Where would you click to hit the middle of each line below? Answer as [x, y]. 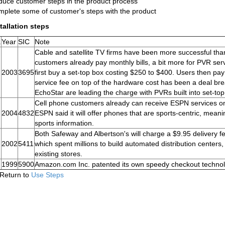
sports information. [64, 123]
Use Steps [47, 175]
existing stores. [59, 154]
